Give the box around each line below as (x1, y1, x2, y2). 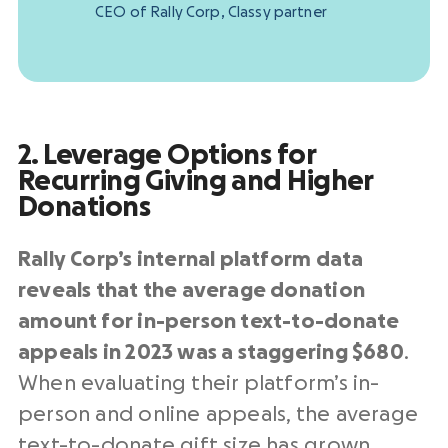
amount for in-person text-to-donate (18, 311, 400, 333)
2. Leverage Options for (18, 141, 316, 170)
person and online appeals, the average (18, 404, 418, 426)
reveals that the (18, 280, 178, 302)
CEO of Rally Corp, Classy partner (95, 5, 327, 21)
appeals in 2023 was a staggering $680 (18, 342, 404, 364)
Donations (18, 193, 150, 222)
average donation (181, 280, 365, 302)
